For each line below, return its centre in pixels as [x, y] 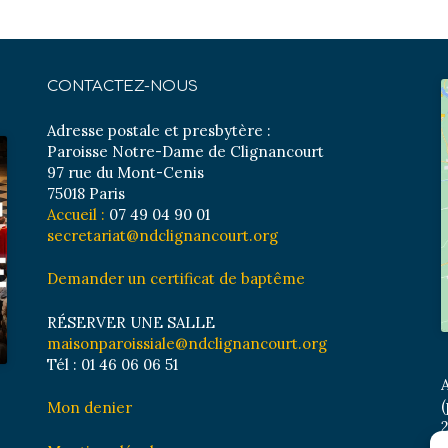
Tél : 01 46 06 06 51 [113, 364]
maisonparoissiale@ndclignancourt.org [187, 343]
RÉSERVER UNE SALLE [131, 322]
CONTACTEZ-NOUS [123, 86]
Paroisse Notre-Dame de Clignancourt [186, 151]
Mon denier [90, 407]
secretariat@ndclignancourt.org [163, 235]
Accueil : [76, 214]
